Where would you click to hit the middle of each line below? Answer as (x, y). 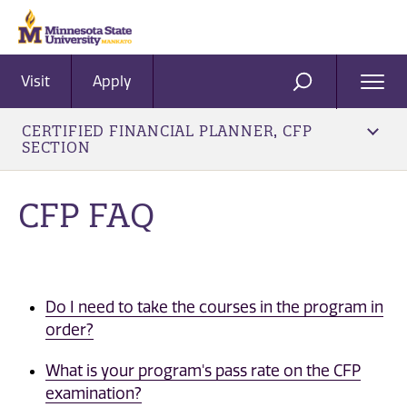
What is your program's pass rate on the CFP (203, 370)
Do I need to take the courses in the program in (214, 307)
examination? (94, 393)
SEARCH (332, 89)
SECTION (56, 147)
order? (69, 329)
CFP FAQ (86, 215)
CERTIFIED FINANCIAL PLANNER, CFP (167, 131)
